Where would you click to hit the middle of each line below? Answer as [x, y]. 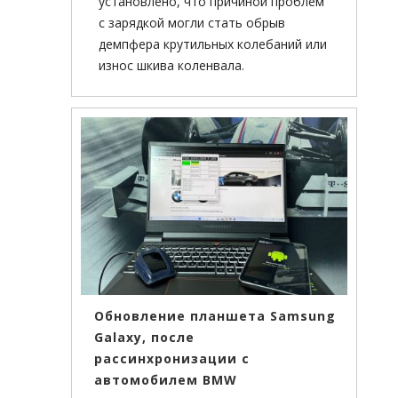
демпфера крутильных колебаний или [213, 44]
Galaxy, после [144, 338]
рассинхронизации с [172, 359]
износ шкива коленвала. [171, 66]
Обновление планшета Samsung [215, 316]
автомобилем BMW [166, 380]
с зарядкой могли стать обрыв [192, 23]
